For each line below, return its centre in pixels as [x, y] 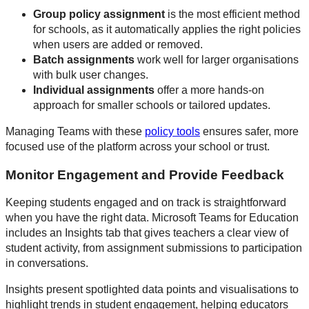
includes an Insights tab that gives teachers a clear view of [147, 233]
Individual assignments [94, 90]
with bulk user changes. [91, 75]
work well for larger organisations [217, 60]
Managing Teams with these [75, 132]
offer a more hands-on [209, 90]
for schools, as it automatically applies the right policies [167, 30]
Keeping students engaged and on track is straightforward [146, 203]
